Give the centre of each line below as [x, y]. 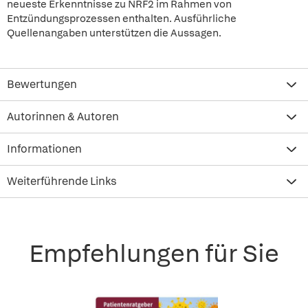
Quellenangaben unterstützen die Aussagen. [114, 33]
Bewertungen [42, 84]
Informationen [44, 149]
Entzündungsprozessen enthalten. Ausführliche [122, 19]
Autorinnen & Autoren [63, 117]
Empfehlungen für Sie [154, 253]
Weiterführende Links [62, 181]
